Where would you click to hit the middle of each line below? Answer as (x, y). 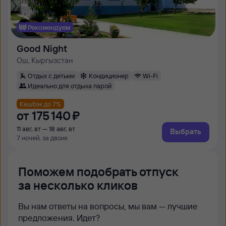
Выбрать (186, 131)
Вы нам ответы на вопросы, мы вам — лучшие (108, 206)
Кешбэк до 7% (40, 104)
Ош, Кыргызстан (45, 60)
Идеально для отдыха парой (70, 86)
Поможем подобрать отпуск (98, 172)
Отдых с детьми (51, 75)
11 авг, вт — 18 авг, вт (46, 129)
